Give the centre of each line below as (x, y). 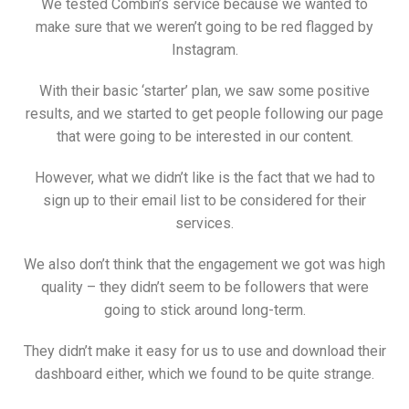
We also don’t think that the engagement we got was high (204, 265)
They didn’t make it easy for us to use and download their (204, 351)
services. (204, 224)
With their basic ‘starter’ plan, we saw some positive (204, 91)
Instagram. (204, 50)
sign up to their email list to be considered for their (204, 201)
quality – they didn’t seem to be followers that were (204, 288)
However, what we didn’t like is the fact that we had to (204, 178)
